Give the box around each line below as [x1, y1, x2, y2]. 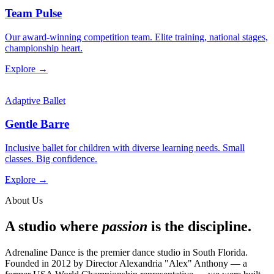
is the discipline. [147, 218, 251, 234]
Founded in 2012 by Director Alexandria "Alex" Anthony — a [5, 257, 247, 268]
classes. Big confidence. [5, 153, 97, 164]
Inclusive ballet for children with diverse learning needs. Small [5, 142, 245, 153]
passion [102, 218, 147, 234]
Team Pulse [5, 6, 62, 20]
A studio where [5, 218, 102, 234]
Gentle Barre [5, 117, 69, 131]
